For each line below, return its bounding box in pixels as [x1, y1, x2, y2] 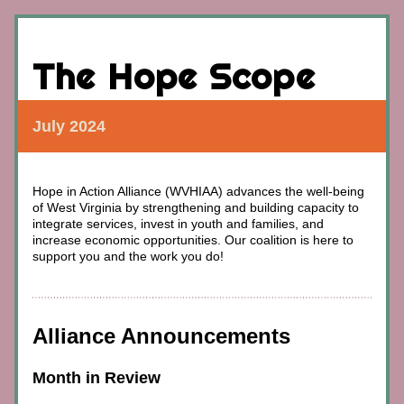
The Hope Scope [32, 54, 316, 99]
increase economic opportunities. [32, 233, 225, 247]
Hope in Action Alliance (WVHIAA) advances [32, 184, 281, 198]
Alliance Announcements [32, 324, 290, 348]
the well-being [281, 184, 364, 198]
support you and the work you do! [32, 249, 224, 263]
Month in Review [32, 369, 161, 387]
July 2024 [32, 117, 106, 135]
